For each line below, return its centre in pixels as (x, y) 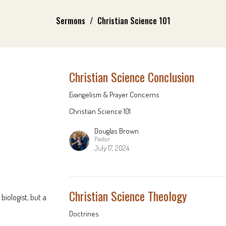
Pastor (103, 139)
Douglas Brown (117, 131)
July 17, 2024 (112, 148)
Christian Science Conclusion (132, 77)
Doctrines (84, 214)
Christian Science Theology (128, 196)
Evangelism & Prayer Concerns (115, 95)
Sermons (70, 21)
